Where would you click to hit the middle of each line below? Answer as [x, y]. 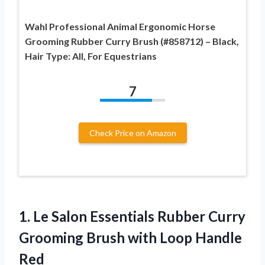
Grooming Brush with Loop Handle [130, 237]
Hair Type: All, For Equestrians [91, 56]
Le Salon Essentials [94, 216]
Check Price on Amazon [132, 132]
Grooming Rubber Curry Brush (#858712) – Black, [132, 41]
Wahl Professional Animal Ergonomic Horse [120, 26]
